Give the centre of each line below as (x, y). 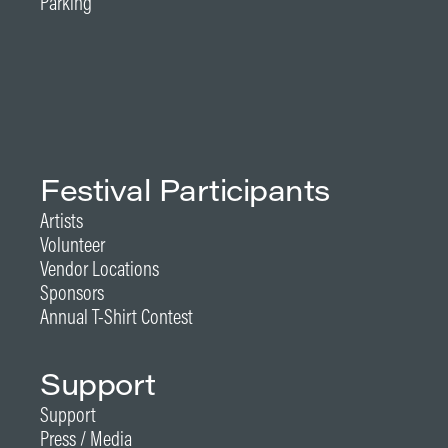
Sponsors (72, 292)
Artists (61, 220)
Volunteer (72, 244)
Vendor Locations (99, 268)
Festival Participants (185, 189)
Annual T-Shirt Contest (116, 316)
